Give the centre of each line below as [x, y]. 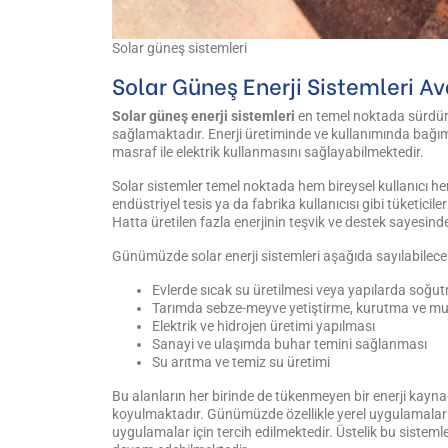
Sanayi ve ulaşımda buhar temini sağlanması [289, 344]
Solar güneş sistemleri [179, 48]
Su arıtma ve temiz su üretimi [242, 362]
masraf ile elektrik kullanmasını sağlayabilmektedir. [269, 152]
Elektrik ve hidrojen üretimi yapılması [263, 326]
